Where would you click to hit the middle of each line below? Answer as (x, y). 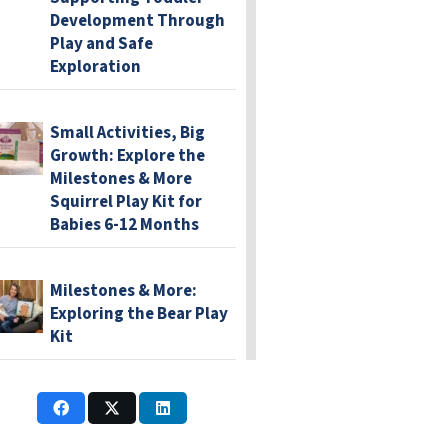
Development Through (137, 20)
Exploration (95, 66)
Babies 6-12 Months (124, 224)
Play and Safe (101, 43)
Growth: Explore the (127, 155)
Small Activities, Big (127, 132)
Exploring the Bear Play (138, 313)
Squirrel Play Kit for (125, 201)
